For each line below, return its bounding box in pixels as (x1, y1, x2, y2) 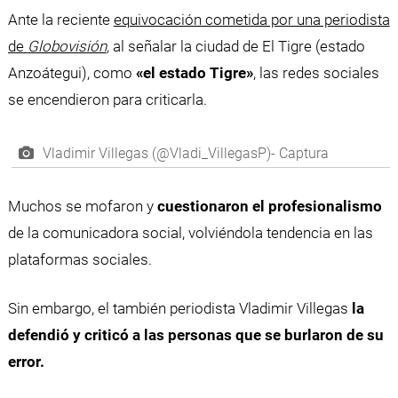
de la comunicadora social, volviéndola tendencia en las (7, 223, 373, 242)
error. (7, 353, 44, 371)
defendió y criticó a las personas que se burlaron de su (7, 326, 384, 345)
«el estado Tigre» (135, 63, 253, 82)
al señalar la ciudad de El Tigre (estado (112, 36, 365, 55)
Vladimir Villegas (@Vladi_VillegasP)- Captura (42, 144, 329, 162)
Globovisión (27, 36, 107, 55)
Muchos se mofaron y (7, 196, 154, 215)
